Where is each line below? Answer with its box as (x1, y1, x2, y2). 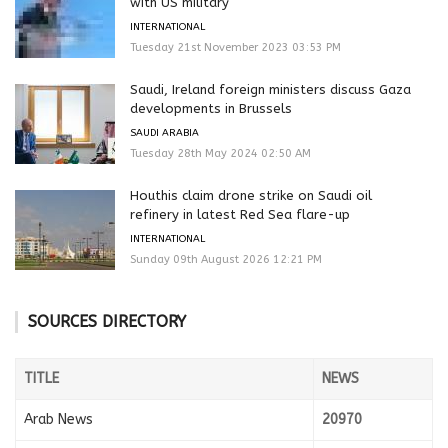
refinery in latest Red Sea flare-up (130, 207, 350, 223)
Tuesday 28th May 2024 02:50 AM (130, 147, 311, 161)
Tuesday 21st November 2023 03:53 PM (130, 41, 341, 55)
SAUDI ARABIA (130, 127, 199, 140)
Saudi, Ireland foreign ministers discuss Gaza (130, 82, 411, 98)
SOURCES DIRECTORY (28, 312, 186, 332)
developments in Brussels (130, 101, 292, 117)
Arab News (24, 411, 93, 429)
